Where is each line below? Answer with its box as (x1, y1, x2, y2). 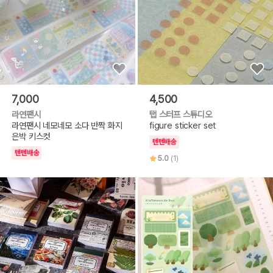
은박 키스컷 (12, 131, 51, 142)
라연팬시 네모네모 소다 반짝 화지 (12, 120, 122, 131)
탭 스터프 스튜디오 (149, 109, 212, 120)
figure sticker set (149, 120, 216, 131)
